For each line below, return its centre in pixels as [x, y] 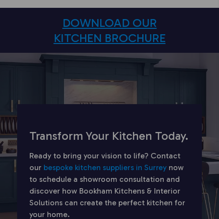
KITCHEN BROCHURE [109, 38]
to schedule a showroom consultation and [105, 179]
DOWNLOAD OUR [109, 23]
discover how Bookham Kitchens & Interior [105, 191]
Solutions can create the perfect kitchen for [107, 203]
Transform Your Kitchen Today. [109, 136]
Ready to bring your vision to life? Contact [105, 156]
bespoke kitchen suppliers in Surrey [105, 167]
